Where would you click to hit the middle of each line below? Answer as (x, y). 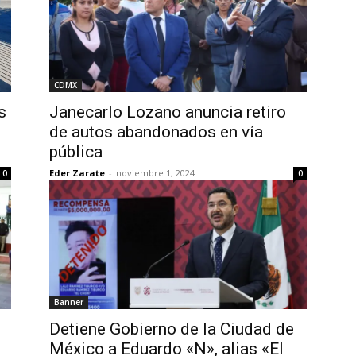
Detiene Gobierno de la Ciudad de (172, 329)
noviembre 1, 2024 (155, 173)
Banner (69, 302)
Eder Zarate (77, 173)
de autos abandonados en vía (156, 132)
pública (76, 152)
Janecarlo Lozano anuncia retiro (168, 112)
